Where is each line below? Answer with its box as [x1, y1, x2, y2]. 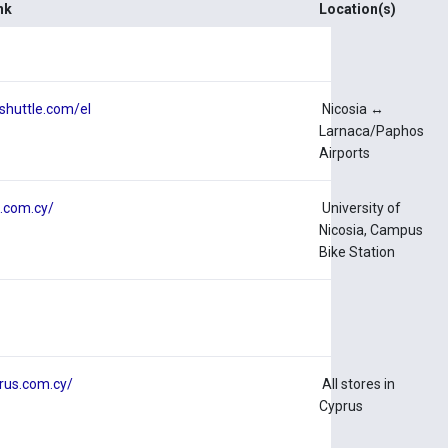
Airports [319, 145, 371, 162]
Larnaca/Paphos [319, 123, 425, 140]
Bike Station [319, 244, 396, 261]
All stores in [319, 376, 396, 393]
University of [319, 200, 402, 217]
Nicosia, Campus [319, 222, 424, 239]
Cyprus [319, 398, 364, 415]
